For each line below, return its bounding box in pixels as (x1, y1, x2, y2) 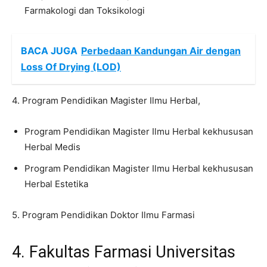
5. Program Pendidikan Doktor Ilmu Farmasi (12, 209, 195, 221)
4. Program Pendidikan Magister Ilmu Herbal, (12, 94, 200, 106)
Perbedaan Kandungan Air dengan (81, 44, 241, 57)
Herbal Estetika (24, 178, 88, 190)
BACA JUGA (21, 44, 77, 57)
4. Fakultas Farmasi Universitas (12, 242, 235, 262)
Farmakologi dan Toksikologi (24, 4, 145, 16)
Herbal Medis (24, 141, 80, 153)
